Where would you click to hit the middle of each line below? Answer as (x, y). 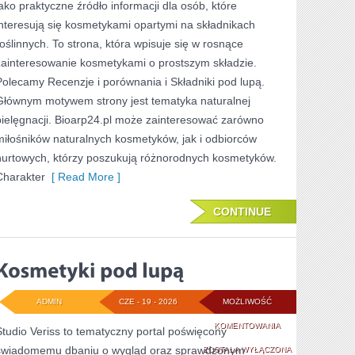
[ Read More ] (83, 177)
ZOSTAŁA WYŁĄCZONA (247, 349)
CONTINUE (242, 212)
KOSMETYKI (303, 324)
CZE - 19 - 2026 (148, 302)
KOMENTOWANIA (247, 325)
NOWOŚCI (299, 8)
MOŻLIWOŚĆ (247, 302)
